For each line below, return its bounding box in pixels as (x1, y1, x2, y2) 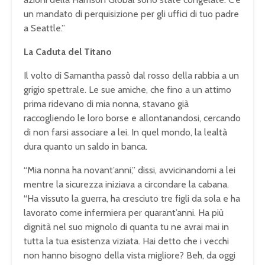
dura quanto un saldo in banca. (24, 140, 147, 152)
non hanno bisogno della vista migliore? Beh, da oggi (24, 249, 235, 261)
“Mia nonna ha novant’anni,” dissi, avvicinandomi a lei (24, 164, 235, 176)
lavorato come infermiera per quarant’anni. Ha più (24, 206, 224, 218)
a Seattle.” (24, 22, 65, 34)
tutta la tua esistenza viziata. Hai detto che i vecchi (24, 235, 229, 247)
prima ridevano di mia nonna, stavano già (24, 98, 189, 109)
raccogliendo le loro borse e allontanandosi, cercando (24, 112, 241, 124)
